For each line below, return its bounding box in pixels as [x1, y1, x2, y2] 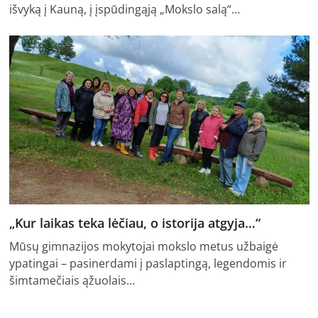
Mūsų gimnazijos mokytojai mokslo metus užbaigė [9, 238, 278, 255]
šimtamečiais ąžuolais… [9, 273, 135, 289]
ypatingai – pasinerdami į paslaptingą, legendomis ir [9, 256, 287, 272]
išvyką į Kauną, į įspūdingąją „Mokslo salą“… [9, 1, 240, 18]
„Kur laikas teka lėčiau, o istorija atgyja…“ [9, 214, 261, 232]
